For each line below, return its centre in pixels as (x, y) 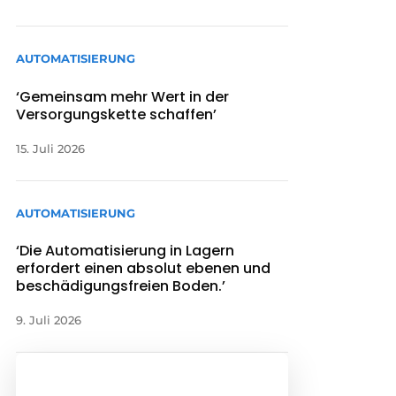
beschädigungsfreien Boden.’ (121, 286)
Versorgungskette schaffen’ (117, 114)
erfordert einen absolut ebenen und (144, 268)
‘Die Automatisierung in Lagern (126, 250)
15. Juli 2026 (51, 148)
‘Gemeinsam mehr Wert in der (123, 96)
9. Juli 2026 (49, 320)
